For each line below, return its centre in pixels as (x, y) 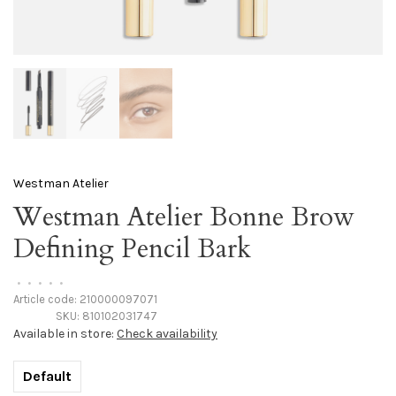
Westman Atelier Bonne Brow (184, 217)
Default (47, 376)
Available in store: (65, 334)
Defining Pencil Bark (132, 249)
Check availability (167, 334)
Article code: (45, 299)
